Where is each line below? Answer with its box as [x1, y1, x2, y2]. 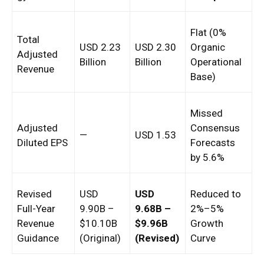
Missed [190, 107, 223, 120]
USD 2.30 [135, 41, 176, 54]
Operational [190, 56, 242, 68]
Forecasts [190, 137, 235, 149]
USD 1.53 [135, 129, 176, 141]
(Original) [80, 232, 121, 245]
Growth [190, 217, 223, 230]
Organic [190, 41, 225, 54]
